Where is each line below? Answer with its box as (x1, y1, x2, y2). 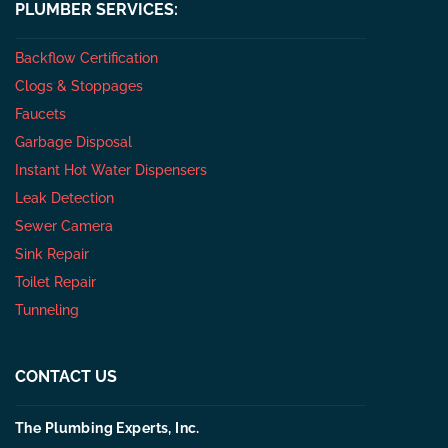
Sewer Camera (15, 218, 113, 235)
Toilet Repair (15, 274, 96, 291)
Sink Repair (15, 246, 89, 263)
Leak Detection (15, 190, 114, 207)
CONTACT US (15, 367, 117, 387)
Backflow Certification (15, 50, 158, 67)
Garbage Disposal (15, 134, 132, 151)
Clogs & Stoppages (15, 78, 143, 95)
